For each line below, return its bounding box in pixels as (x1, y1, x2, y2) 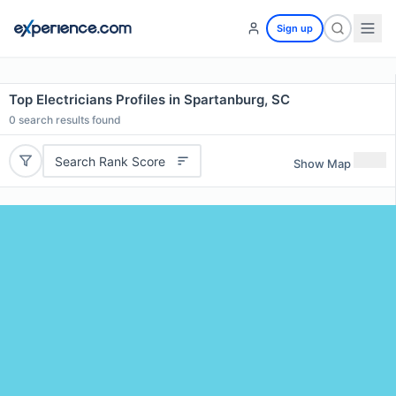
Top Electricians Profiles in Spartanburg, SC (9, 91, 290, 108)
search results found (16, 113, 121, 126)
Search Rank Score (54, 153, 165, 169)
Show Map (293, 156, 351, 171)
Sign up (277, 22, 313, 34)
